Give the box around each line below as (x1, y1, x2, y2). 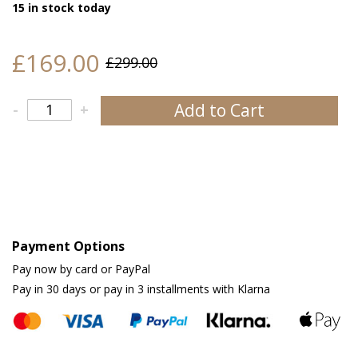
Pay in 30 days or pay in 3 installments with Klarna (12, 280, 270, 296)
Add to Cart (174, 98, 265, 121)
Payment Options (12, 237, 125, 255)
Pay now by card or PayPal (12, 261, 150, 276)
